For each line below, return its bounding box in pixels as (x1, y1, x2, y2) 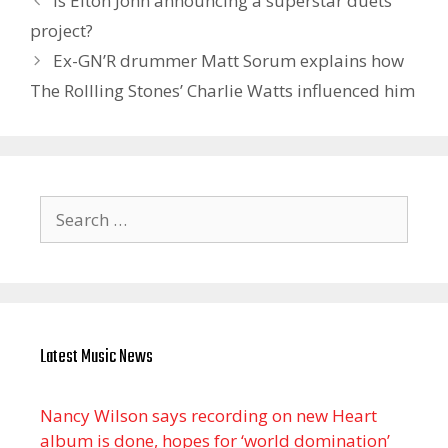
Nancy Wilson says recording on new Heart (40, 403, 377, 427)
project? (30, 18, 93, 42)
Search (39, 195, 92, 219)
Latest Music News (40, 342, 153, 372)
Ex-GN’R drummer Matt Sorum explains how (53, 48, 405, 72)
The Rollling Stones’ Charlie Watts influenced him (30, 78, 415, 102)
